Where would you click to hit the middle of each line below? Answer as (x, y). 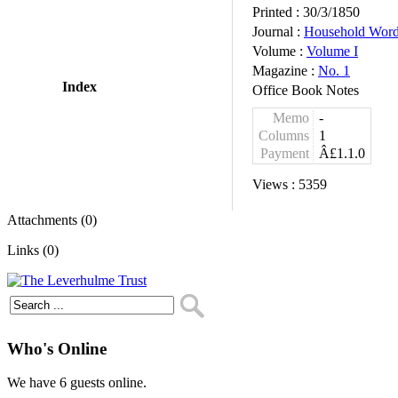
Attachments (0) (52, 220)
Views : (275, 184)
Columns (284, 135)
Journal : (278, 32)
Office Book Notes (306, 90)
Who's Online (57, 348)
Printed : (278, 12)
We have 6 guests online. (77, 383)
